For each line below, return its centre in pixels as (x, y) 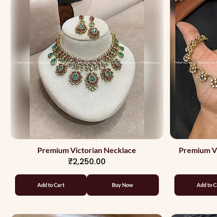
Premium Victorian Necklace (87, 150)
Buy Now (123, 185)
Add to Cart (51, 185)
